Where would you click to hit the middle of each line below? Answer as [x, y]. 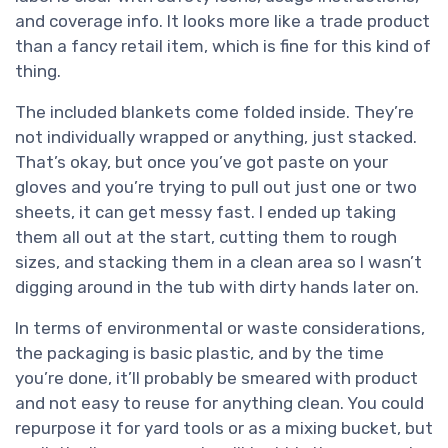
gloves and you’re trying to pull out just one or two [216, 187]
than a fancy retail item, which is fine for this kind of [223, 46]
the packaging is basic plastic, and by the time [199, 353]
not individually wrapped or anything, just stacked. [216, 137]
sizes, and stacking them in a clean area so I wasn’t [218, 262]
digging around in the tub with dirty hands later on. [217, 287]
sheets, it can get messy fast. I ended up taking [205, 212]
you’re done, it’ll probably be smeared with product [216, 378]
